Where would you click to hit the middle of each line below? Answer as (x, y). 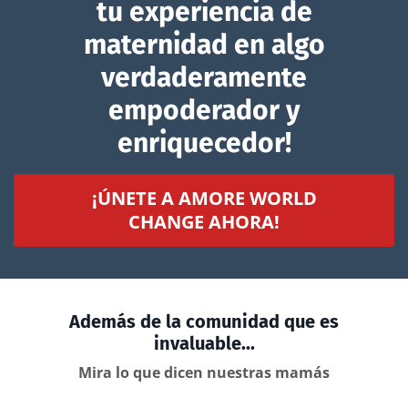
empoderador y (204, 110)
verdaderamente (204, 77)
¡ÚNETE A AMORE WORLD (204, 198)
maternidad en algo (204, 44)
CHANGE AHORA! (204, 221)
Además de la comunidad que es (204, 321)
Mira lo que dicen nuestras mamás (204, 372)
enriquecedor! (204, 143)
